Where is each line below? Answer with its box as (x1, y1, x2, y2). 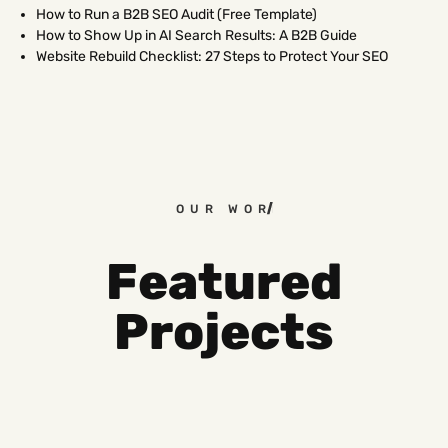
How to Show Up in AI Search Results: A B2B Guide (36, 27, 357, 45)
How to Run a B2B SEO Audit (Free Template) (36, 6, 317, 24)
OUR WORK (163, 202, 274, 217)
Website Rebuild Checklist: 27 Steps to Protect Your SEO (36, 48, 388, 66)
